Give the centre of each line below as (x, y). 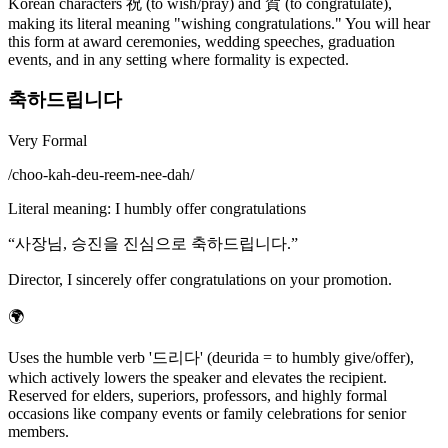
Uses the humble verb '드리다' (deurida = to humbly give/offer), (211, 357)
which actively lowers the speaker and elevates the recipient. (197, 377)
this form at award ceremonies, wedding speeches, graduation (201, 41)
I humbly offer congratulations (210, 208)
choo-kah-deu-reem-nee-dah (101, 174)
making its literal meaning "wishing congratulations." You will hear (219, 23)
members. (38, 431)
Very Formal (47, 140)
